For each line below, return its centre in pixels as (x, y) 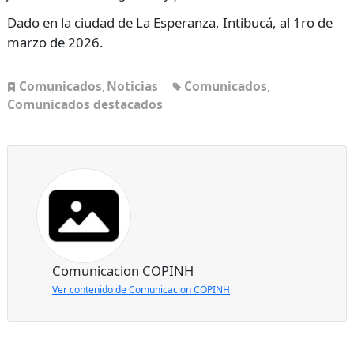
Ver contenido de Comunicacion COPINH (141, 289)
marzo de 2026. (55, 42)
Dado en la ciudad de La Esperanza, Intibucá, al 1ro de (170, 22)
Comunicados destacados (85, 104)
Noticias (132, 86)
